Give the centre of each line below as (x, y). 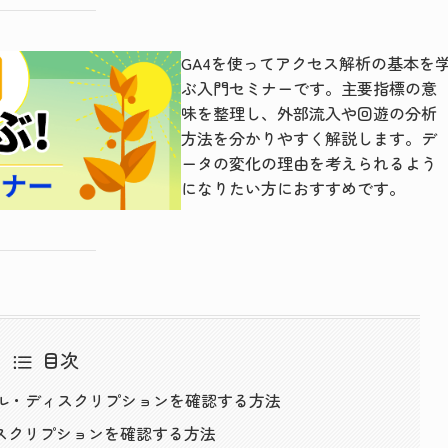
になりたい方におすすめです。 (293, 188)
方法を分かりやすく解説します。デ (309, 138)
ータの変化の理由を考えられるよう (309, 163)
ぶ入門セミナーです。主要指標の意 (309, 88)
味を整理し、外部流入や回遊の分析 (309, 113)
